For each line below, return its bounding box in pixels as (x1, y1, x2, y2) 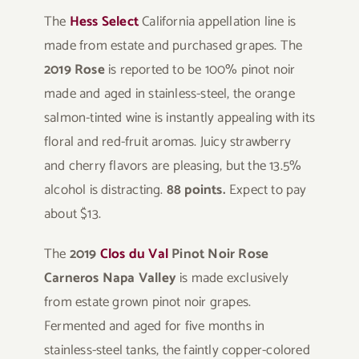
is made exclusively (179, 266, 288, 289)
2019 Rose (43, 58, 108, 81)
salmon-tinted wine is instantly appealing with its (43, 106, 315, 129)
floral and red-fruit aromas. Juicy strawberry (43, 130, 291, 153)
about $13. (43, 202, 101, 225)
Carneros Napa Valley (43, 266, 180, 289)
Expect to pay (229, 178, 307, 201)
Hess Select (69, 10, 139, 33)
